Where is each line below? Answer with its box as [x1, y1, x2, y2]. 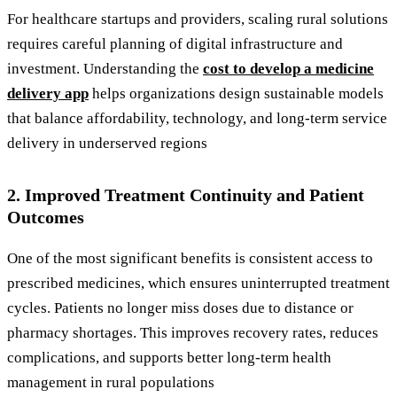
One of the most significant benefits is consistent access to [7, 250, 373, 268]
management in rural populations [7, 374, 214, 392]
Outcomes [7, 207, 84, 228]
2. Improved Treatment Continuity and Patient [7, 185, 364, 206]
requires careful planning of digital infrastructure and [7, 35, 343, 53]
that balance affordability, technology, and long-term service [7, 110, 387, 128]
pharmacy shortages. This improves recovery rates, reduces [7, 324, 378, 342]
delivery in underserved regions [7, 135, 207, 152]
